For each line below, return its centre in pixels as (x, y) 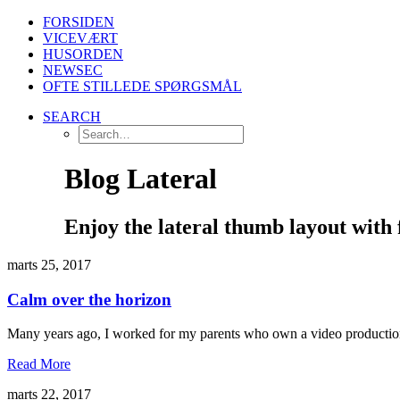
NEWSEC (73, 70)
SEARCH (72, 117)
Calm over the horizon (89, 299)
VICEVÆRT (80, 38)
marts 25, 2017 (49, 264)
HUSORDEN (83, 54)
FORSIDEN (79, 22)
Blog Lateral (141, 179)
